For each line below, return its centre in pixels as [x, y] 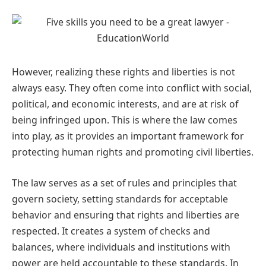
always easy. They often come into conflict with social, [132, 88]
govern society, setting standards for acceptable [120, 199]
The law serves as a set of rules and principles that [124, 183]
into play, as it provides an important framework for [128, 136]
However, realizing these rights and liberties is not [123, 72]
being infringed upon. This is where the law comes [125, 120]
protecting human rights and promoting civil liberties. [133, 152]
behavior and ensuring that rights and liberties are [126, 215]
